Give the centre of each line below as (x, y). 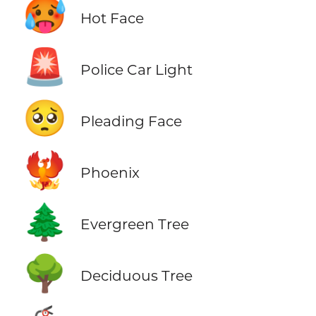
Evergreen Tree (134, 224)
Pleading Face (131, 121)
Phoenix (110, 173)
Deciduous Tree (136, 276)
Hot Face (112, 18)
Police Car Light (136, 69)
